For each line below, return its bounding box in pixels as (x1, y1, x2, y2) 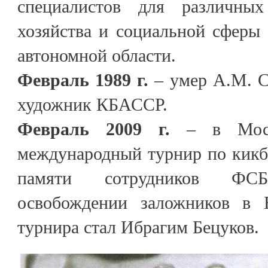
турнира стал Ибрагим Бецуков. (17, 217, 259, 237)
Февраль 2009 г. (17, 118, 170, 139)
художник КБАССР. (17, 94, 167, 114)
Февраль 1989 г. (17, 69, 155, 90)
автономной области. (17, 45, 176, 65)
